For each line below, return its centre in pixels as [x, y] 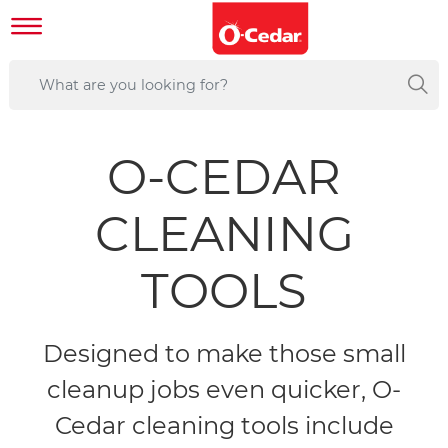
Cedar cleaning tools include [224, 426]
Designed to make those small [224, 354]
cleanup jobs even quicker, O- [224, 390]
